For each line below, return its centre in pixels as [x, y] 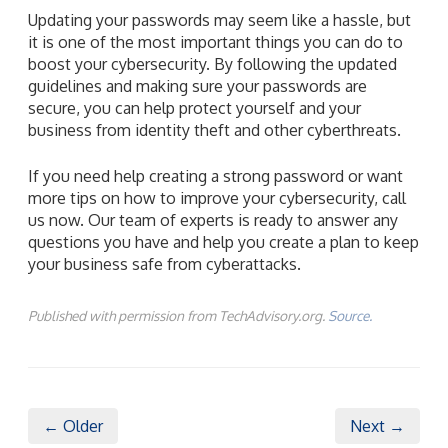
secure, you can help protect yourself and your [194, 107]
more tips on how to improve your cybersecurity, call [217, 197]
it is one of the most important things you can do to [215, 41]
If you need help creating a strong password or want [215, 175]
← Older [73, 425]
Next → [377, 425]
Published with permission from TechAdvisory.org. [178, 315]
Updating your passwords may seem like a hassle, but [219, 19]
